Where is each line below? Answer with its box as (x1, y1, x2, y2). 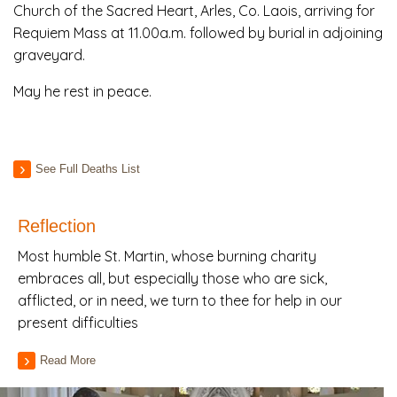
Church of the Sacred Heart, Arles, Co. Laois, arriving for (13, 2, 375, 20)
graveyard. (13, 46, 85, 65)
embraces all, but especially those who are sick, (18, 269, 327, 288)
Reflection (18, 216, 96, 237)
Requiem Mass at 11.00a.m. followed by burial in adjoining (13, 24, 383, 43)
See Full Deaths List (35, 162, 140, 176)
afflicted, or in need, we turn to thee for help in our (18, 292, 342, 310)
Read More (40, 354, 96, 368)
